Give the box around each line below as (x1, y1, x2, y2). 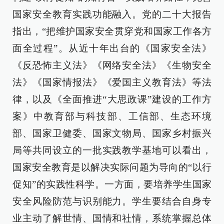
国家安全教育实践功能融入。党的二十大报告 (12, 9, 211, 19)
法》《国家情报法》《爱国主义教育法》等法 (12, 77, 211, 87)
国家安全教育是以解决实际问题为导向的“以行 (12, 162, 211, 172)
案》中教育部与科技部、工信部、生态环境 (12, 111, 211, 121)
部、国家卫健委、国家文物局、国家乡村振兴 (12, 128, 211, 138)
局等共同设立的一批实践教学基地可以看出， (12, 145, 211, 155)
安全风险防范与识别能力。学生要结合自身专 (12, 196, 211, 206)
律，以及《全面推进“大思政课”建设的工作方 (12, 94, 211, 104)
